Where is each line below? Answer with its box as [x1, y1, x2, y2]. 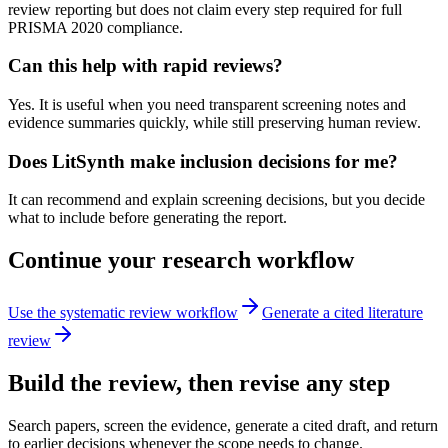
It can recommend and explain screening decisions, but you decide [8, 191, 425, 209]
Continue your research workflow [8, 247, 354, 274]
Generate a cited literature [262, 304, 423, 322]
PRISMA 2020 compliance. [8, 18, 183, 36]
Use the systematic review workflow [8, 304, 238, 322]
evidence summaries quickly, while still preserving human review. [8, 114, 421, 132]
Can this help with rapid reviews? [8, 55, 283, 77]
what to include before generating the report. [8, 209, 287, 227]
